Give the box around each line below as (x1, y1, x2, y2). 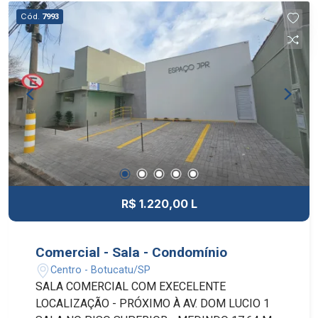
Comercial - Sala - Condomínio (35, 244, 228, 261)
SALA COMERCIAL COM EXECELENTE (35, 280, 226, 294)
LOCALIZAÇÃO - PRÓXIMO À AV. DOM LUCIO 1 (35, 297, 270, 311)
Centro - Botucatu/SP (50, 263, 151, 276)
